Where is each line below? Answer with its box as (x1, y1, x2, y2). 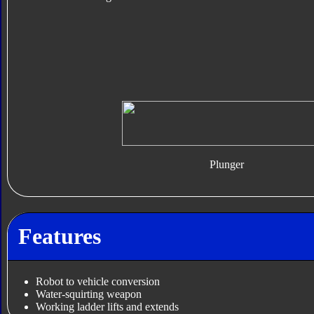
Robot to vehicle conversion (35, 275, 160, 288)
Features (18, 223, 101, 249)
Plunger (210, 158, 244, 171)
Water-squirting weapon (35, 288, 142, 301)
